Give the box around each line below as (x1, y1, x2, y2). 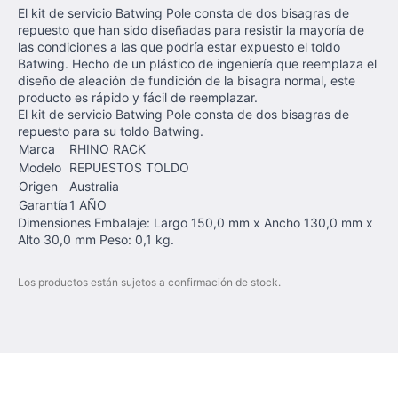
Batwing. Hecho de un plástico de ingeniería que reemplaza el (18, 56, 377, 71)
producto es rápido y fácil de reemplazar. (18, 90, 258, 105)
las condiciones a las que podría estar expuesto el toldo (18, 39, 340, 54)
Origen (19, 179, 58, 194)
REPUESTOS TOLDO (69, 160, 189, 175)
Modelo (19, 160, 61, 175)
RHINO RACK (69, 141, 146, 156)
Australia (69, 179, 119, 194)
